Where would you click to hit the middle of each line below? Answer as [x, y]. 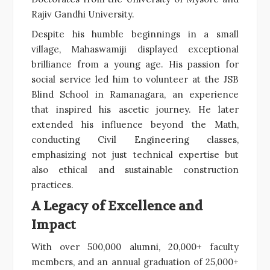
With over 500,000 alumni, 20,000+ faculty [135, 247]
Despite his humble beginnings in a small [135, 34]
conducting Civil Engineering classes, [135, 140]
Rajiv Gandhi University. [83, 14]
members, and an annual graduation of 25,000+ [135, 262]
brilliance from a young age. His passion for [135, 64]
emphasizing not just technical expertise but [135, 155]
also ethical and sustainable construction [135, 170]
